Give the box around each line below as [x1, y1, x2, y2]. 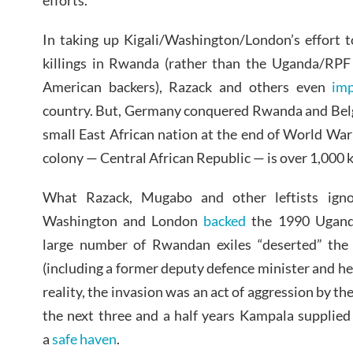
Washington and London [43, 212, 204, 229]
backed [203, 212, 247, 229]
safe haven [52, 330, 117, 347]
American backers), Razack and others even [43, 78, 333, 96]
